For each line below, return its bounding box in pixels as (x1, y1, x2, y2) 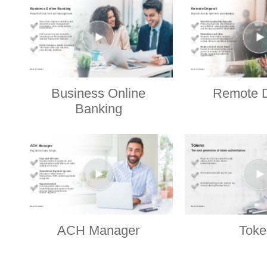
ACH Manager (57, 222, 139, 238)
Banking (74, 101, 122, 116)
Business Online (51, 85, 145, 101)
